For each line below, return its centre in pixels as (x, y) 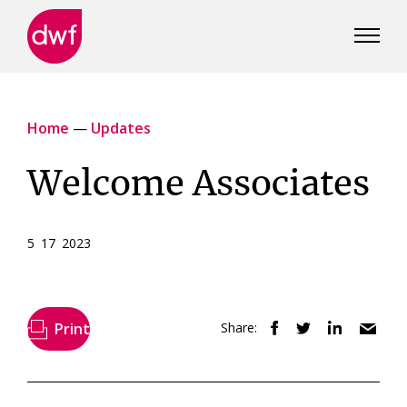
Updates (121, 128)
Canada (52, 98)
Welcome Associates (199, 185)
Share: (239, 328)
